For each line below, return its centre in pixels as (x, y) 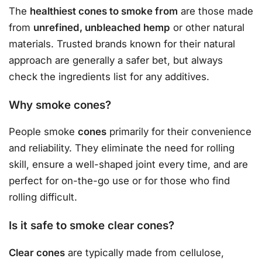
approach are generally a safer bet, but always (116, 61)
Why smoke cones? (60, 105)
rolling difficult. (43, 197)
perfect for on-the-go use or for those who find (119, 181)
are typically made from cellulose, (144, 252)
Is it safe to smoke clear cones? (92, 225)
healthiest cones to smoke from (104, 11)
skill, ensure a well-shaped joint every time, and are (128, 165)
